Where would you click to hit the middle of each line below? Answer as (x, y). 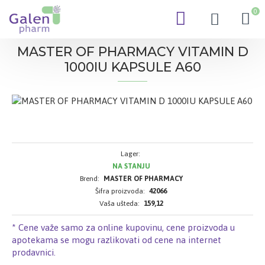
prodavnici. (34, 252)
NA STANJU (131, 166)
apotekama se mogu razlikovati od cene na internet (117, 240)
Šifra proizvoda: (120, 191)
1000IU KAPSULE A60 (132, 67)
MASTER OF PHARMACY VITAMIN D (132, 52)
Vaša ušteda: (119, 203)
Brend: (89, 178)
